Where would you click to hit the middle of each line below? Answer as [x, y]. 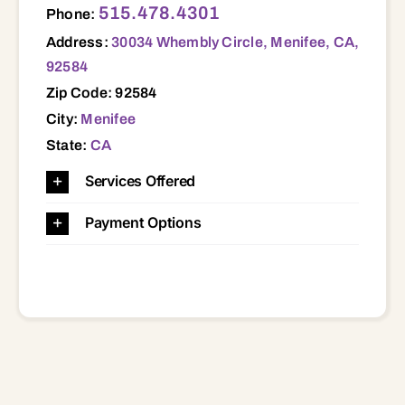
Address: [79, 42]
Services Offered [140, 180]
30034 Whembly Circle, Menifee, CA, [235, 42]
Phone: [72, 14]
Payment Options [143, 222]
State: [68, 145]
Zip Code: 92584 [101, 92]
